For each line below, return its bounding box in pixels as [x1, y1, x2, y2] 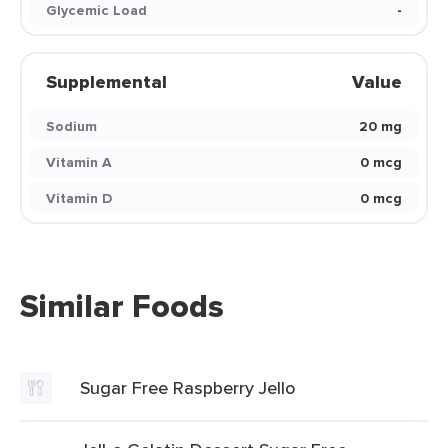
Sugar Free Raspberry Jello [80, 375, 295, 400]
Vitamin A [46, 152, 112, 172]
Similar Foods [20, 282, 224, 330]
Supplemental [46, 69, 167, 95]
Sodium [46, 116, 97, 136]
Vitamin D [46, 188, 112, 208]
